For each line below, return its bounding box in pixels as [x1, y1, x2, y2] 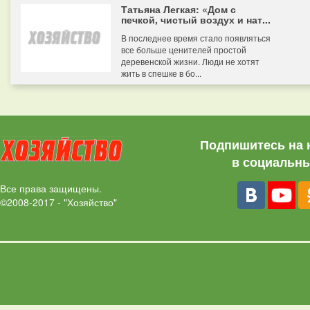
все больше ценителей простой [121, 44, 246, 55]
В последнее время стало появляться [121, 32, 271, 44]
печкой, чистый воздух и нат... [121, 12, 271, 26]
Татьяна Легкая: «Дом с [121, 2, 236, 16]
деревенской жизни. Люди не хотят [121, 55, 259, 67]
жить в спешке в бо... [121, 67, 201, 79]
